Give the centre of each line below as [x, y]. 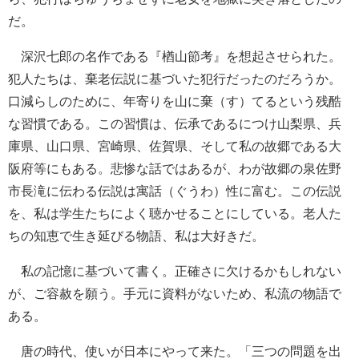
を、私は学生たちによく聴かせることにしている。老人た [175, 214]
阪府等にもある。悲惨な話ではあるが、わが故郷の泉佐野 [175, 169]
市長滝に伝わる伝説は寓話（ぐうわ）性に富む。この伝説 [175, 192]
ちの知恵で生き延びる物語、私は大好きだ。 [136, 236]
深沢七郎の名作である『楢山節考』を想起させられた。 [175, 57]
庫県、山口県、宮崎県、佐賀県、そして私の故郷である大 [175, 147]
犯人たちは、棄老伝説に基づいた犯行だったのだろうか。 [175, 79]
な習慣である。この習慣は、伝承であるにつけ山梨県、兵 [175, 124]
